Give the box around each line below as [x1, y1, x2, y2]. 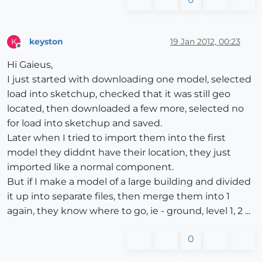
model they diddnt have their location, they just [7, 147, 231, 158]
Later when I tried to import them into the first [7, 132, 226, 144]
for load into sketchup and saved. [7, 118, 162, 129]
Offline [18, 46, 41, 56]
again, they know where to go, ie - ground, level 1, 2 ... [7, 205, 250, 217]
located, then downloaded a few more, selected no [7, 103, 244, 115]
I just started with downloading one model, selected [7, 74, 251, 85]
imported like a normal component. [7, 161, 174, 173]
